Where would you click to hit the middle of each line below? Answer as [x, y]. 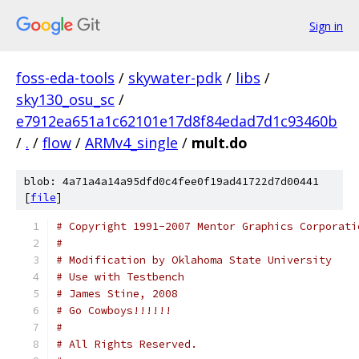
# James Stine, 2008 [117, 294]
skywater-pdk [175, 78]
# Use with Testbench [123, 277]
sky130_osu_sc [65, 99]
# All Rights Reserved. [127, 344]
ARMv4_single [131, 143]
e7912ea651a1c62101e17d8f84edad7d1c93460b [177, 121]
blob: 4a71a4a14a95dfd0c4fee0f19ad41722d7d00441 [171, 182]
